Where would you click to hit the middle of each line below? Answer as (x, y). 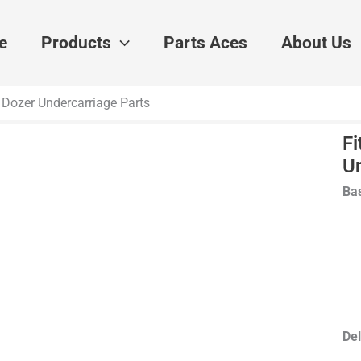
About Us (316, 42)
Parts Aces (205, 42)
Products (76, 42)
